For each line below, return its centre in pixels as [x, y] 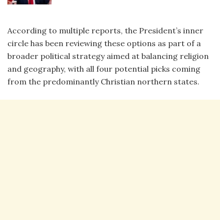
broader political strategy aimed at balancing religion [108, 56]
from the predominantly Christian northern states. [103, 81]
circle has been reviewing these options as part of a [104, 43]
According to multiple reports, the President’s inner [105, 30]
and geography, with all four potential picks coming [104, 69]
